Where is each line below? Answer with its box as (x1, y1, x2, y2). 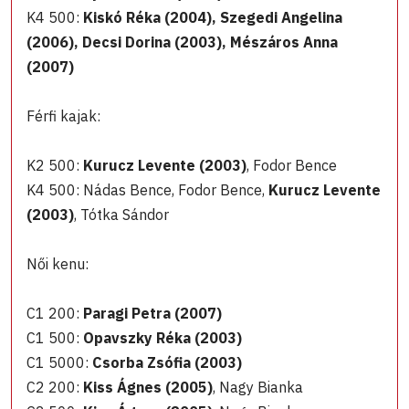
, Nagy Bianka (213, 378, 303, 397)
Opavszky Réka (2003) (83, 329, 242, 348)
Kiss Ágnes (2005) (83, 378, 213, 397)
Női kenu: (26, 255, 89, 274)
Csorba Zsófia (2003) (92, 353, 242, 372)
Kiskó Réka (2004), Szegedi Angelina (83, 8, 342, 27)
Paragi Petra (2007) (83, 304, 222, 323)
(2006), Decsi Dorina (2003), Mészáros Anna (26, 33, 338, 52)
